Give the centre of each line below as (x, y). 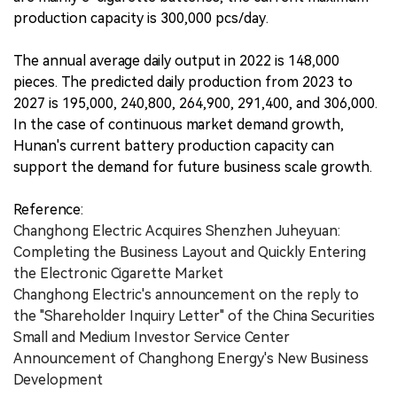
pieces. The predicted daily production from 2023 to (183, 82)
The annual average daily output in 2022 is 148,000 (176, 60)
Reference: (48, 209)
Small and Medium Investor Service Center (152, 337)
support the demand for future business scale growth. (195, 167)
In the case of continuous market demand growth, (179, 124)
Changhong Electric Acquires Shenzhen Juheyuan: (177, 230)
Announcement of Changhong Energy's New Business (191, 358)
